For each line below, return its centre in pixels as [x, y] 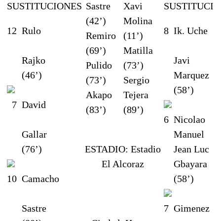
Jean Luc [191, 149]
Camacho [40, 178]
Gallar [34, 134]
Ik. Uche [191, 30]
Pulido [99, 65]
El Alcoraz [123, 164]
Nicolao [189, 119]
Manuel [189, 134]
